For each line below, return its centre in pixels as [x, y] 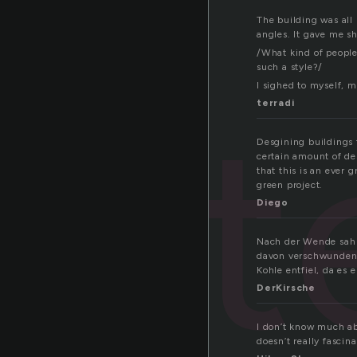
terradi [276, 103]
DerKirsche [286, 288]
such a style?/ [290, 67]
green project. [290, 185]
